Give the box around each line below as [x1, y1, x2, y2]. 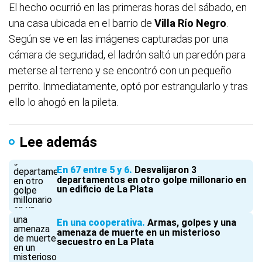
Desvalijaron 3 [135, 164, 196, 175]
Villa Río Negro [154, 17, 226, 29]
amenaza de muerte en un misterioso [57, 227, 220, 238]
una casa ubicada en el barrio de [9, 17, 154, 29]
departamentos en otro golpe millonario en [57, 174, 246, 185]
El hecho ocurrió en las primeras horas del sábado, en [9, 1, 247, 13]
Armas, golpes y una [147, 217, 236, 228]
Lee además [19, 134, 97, 150]
